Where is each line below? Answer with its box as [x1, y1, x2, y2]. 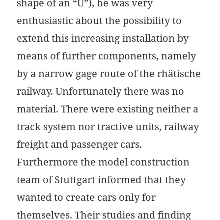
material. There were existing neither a [17, 102, 199, 116]
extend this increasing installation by [17, 31, 189, 45]
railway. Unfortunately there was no [17, 84, 185, 98]
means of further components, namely [17, 49, 196, 63]
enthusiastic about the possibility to [17, 14, 182, 27]
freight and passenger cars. [17, 137, 142, 151]
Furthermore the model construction [17, 155, 190, 169]
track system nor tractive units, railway [17, 120, 199, 134]
